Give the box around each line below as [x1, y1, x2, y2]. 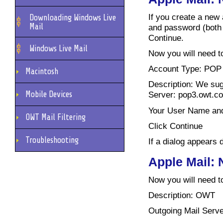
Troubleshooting [25, 135, 79, 145]
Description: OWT [148, 190, 216, 200]
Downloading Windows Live [29, 12, 116, 22]
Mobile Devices [25, 89, 72, 99]
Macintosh [25, 66, 58, 76]
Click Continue [148, 121, 203, 131]
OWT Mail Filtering [25, 112, 86, 122]
